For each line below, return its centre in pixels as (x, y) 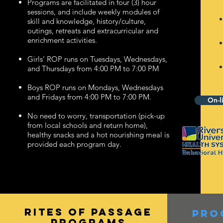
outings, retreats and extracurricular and (93, 30)
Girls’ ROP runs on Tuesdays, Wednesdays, (97, 59)
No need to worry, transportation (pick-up (96, 115)
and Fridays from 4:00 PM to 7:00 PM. (89, 97)
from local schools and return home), (87, 125)
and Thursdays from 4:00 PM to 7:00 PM (93, 68)
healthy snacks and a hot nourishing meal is (98, 134)
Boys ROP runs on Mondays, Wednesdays (95, 87)
